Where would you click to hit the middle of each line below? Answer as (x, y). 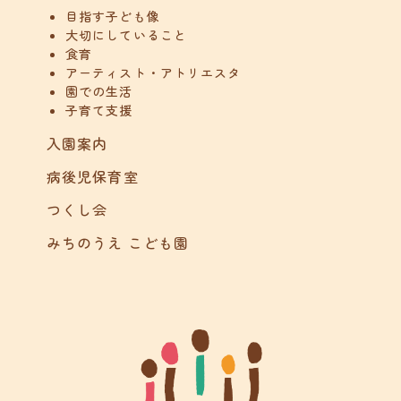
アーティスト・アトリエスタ (154, 73)
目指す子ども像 (113, 16)
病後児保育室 (93, 176)
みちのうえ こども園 (118, 243)
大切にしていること (127, 35)
